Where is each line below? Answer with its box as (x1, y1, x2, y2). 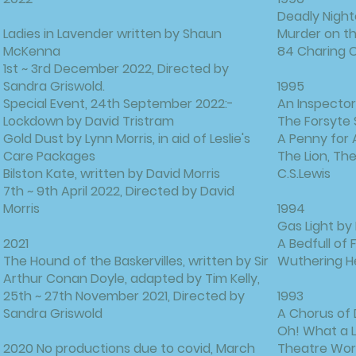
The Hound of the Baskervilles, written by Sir (3, 252, 269, 270)
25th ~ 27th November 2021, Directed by (3, 287, 245, 305)
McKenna (3, 42, 60, 60)
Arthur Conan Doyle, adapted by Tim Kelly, (3, 269, 260, 288)
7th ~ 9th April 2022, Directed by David (3, 182, 234, 200)
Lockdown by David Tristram (3, 112, 174, 130)
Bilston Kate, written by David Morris (3, 164, 220, 183)
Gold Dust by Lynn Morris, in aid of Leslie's (3, 130, 250, 148)
